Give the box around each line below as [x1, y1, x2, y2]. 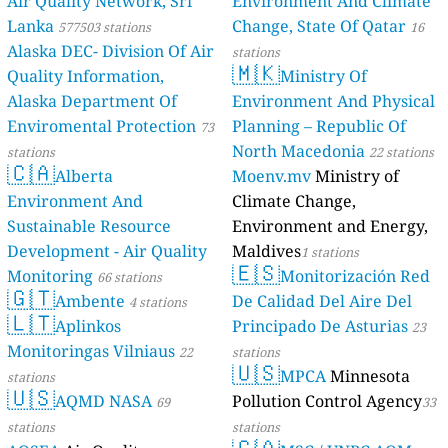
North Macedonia [232, 140, 365, 163]
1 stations [301, 243, 359, 262]
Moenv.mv [232, 165, 311, 188]
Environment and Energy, [232, 215, 428, 238]
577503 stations [58, 18, 152, 37]
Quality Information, [7, 65, 165, 88]
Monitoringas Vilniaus [7, 340, 176, 363]
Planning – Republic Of [232, 115, 406, 138]
